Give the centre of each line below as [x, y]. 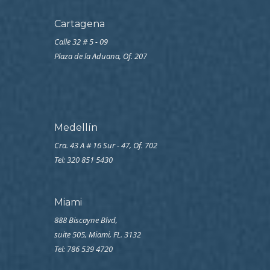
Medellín [76, 128]
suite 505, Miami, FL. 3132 [98, 235]
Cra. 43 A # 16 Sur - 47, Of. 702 [106, 146]
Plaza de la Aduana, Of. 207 [101, 56]
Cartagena [80, 24]
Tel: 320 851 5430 [83, 160]
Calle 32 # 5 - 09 [81, 42]
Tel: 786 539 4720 [83, 249]
